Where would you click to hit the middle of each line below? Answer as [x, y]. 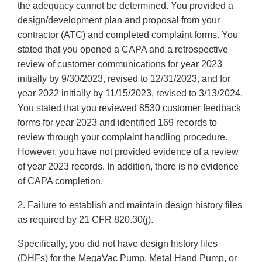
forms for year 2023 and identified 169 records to [117, 123]
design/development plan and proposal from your [119, 20]
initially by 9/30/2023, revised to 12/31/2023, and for [124, 79]
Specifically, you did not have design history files [118, 244]
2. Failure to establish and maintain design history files [130, 205]
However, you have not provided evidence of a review [128, 152]
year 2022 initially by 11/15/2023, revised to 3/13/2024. [130, 94]
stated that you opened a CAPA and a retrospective [123, 50]
